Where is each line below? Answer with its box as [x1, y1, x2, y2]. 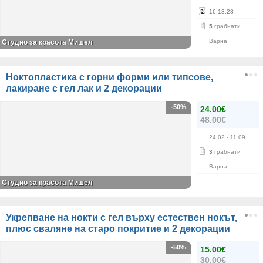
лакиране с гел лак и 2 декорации [6, 83, 162, 93]
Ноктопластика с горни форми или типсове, [6, 72, 213, 82]
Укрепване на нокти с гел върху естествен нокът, [6, 213, 237, 222]
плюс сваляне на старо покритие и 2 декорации [6, 224, 230, 234]
